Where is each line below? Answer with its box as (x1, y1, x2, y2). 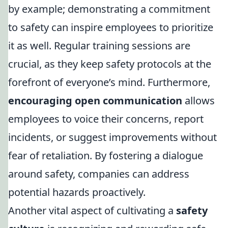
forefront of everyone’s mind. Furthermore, (8, 75, 210, 89)
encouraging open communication (8, 94, 182, 107)
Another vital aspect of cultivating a (8, 204, 176, 217)
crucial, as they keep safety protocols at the (8, 57, 211, 71)
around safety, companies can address (8, 167, 189, 181)
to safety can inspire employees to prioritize (8, 20, 213, 34)
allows (182, 94, 215, 107)
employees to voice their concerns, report (8, 112, 204, 126)
